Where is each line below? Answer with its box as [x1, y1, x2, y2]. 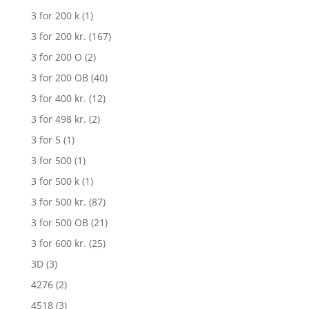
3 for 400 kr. [30, 92, 86, 106]
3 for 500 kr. [30, 195, 86, 209]
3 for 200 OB [30, 71, 88, 85]
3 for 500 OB [30, 216, 88, 230]
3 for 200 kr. [30, 30, 86, 43]
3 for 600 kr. [30, 237, 86, 250]
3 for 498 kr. [30, 112, 86, 126]
